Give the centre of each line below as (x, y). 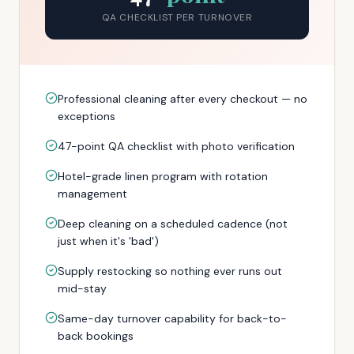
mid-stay (82, 288)
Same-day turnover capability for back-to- (172, 318)
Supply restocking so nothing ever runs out (170, 271)
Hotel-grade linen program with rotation (163, 176)
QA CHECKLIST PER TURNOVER (177, 17)
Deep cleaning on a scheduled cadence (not (173, 224)
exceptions (87, 116)
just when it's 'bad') (108, 241)
